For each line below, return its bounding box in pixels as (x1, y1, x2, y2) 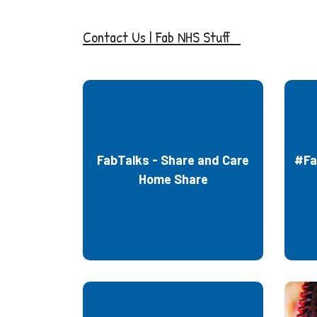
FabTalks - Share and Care (97, 152, 249, 168)
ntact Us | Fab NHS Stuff (98, 26, 241, 47)
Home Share (138, 171, 208, 187)
